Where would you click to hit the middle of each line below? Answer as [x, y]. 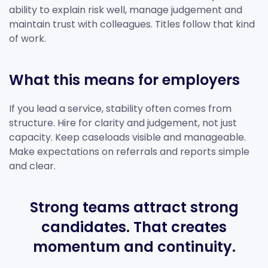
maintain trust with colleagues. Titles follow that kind [132, 25]
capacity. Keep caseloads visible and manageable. [127, 138]
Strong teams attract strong [134, 208]
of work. [28, 39]
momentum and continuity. [134, 247]
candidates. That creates [134, 227]
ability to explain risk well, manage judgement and [126, 10]
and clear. [32, 166]
